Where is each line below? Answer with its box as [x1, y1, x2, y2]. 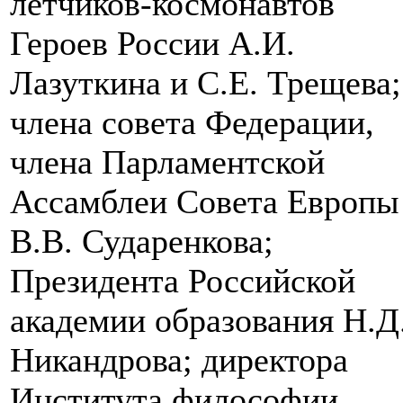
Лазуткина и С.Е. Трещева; [10, 64, 401, 103]
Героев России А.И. [10, 24, 295, 63]
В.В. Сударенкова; [10, 222, 273, 261]
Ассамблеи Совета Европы [10, 183, 399, 221]
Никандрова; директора [10, 341, 348, 380]
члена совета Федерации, [10, 103, 374, 142]
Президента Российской [10, 262, 355, 300]
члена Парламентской [10, 143, 325, 182]
